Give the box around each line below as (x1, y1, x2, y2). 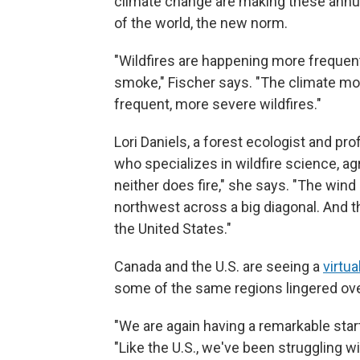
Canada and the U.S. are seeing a (114, 258, 323, 275)
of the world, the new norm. (114, 14, 288, 31)
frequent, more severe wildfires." (114, 96, 321, 112)
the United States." (114, 220, 231, 237)
